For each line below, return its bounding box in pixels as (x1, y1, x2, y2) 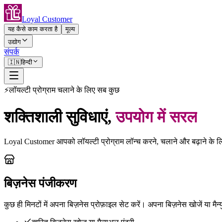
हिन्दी (21, 58, 32, 66)
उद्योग (8, 38, 21, 46)
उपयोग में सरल (115, 108, 197, 126)
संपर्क (4, 48, 19, 56)
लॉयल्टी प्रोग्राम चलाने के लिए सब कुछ (9, 86, 119, 94)
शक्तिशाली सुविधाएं (4, 108, 108, 126)
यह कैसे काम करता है (8, 25, 57, 33)
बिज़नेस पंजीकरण (4, 176, 77, 190)
